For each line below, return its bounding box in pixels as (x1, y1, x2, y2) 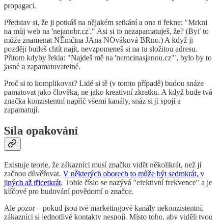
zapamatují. (4, 106, 39, 114)
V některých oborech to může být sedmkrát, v (63, 169, 204, 178)
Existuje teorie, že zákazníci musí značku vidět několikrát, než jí (4, 161, 201, 169)
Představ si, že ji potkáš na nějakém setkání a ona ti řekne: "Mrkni (4, 18, 207, 27)
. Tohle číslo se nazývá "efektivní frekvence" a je (61, 178, 212, 187)
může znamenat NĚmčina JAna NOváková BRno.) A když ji (4, 36, 193, 45)
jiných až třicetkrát (4, 178, 61, 187)
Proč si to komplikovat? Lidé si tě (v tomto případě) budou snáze (4, 79, 204, 88)
